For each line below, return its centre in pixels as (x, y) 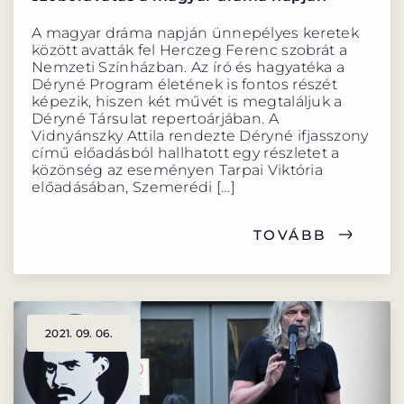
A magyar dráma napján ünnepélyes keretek (195, 32)
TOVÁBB (290, 234)
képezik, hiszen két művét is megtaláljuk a (187, 101)
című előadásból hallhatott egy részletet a (186, 152)
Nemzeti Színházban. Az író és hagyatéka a (188, 67)
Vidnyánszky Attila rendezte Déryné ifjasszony (200, 135)
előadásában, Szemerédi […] (133, 187)
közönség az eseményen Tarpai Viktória (178, 170)
